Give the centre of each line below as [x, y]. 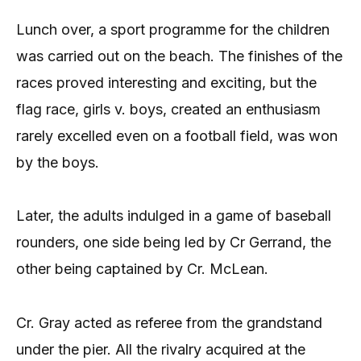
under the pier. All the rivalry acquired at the [161, 349]
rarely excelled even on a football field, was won [177, 136]
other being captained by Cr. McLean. [142, 269]
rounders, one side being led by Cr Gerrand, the [174, 243]
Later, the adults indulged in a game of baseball [174, 216]
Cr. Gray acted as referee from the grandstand [169, 322]
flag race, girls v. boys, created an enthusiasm [168, 110]
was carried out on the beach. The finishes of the [179, 56]
